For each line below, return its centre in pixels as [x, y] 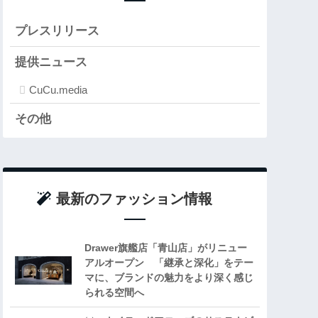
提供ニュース [51, 62]
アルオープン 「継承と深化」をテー [169, 263]
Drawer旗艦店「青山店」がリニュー [166, 248]
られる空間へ [114, 293]
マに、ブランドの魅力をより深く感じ [169, 278]
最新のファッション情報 [134, 199]
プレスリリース [57, 31]
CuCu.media [58, 90]
